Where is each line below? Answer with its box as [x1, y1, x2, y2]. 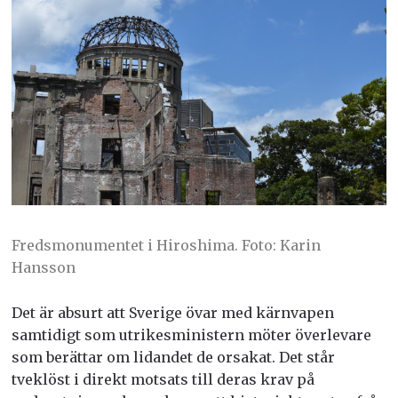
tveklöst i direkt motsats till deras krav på [11, 370, 314, 388]
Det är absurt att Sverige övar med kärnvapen [11, 303, 334, 322]
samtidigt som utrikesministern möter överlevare [11, 325, 371, 344]
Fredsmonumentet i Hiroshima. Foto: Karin [11, 235, 321, 254]
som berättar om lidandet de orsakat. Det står [11, 347, 335, 366]
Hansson [11, 258, 76, 276]
